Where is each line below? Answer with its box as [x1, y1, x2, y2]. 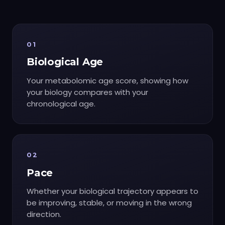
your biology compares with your [27, 87, 148, 98]
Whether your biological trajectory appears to [27, 186, 198, 197]
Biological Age [27, 56, 103, 68]
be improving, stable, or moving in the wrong [27, 197, 192, 208]
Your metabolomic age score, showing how [27, 75, 188, 86]
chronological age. [27, 98, 95, 109]
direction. [27, 209, 61, 220]
